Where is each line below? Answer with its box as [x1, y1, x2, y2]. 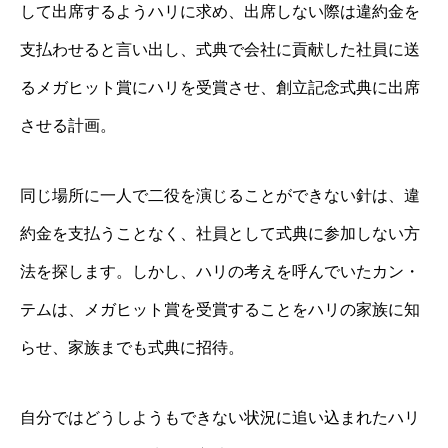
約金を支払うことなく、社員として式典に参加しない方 [20, 224, 420, 242]
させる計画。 [20, 116, 116, 134]
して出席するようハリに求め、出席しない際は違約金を [20, 2, 420, 20]
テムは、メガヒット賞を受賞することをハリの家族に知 [20, 300, 420, 318]
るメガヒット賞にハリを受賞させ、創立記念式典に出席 [20, 78, 420, 96]
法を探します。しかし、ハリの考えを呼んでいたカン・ [20, 262, 420, 280]
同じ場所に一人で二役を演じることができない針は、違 [20, 186, 420, 204]
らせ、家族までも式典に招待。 [20, 338, 244, 356]
